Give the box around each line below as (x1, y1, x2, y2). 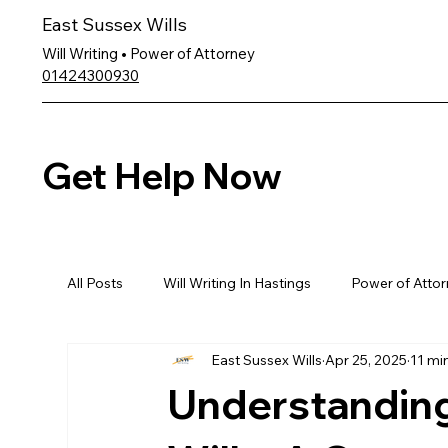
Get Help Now (42, 153, 282, 199)
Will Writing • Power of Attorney (42, 44, 255, 63)
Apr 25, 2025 (325, 350, 408, 369)
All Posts (67, 273, 124, 292)
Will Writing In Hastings (163, 273, 312, 292)
